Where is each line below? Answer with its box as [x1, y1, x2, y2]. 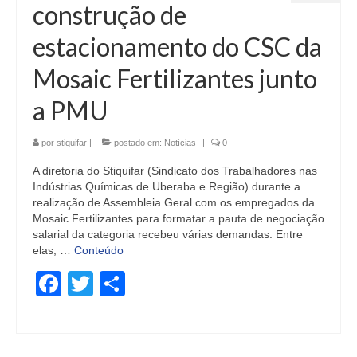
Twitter [93, 269, 169, 298]
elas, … [33, 244, 74, 257]
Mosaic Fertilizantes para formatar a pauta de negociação [33, 212, 324, 225]
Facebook [61, 269, 175, 298]
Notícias [164, 138, 196, 147]
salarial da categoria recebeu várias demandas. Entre [33, 228, 303, 241]
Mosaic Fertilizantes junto [33, 63, 317, 94]
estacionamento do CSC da [33, 31, 322, 62]
